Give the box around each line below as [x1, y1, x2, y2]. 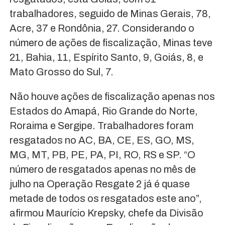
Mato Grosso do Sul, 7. [9, 66, 114, 78]
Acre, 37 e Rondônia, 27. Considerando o [9, 23, 194, 34]
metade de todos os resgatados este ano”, [9, 193, 202, 204]
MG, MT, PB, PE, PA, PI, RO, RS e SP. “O [9, 149, 195, 161]
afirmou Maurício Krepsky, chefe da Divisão [9, 207, 203, 219]
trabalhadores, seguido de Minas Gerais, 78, [9, 8, 211, 20]
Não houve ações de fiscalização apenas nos [9, 91, 215, 102]
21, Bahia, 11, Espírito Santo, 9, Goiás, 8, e [9, 52, 203, 63]
